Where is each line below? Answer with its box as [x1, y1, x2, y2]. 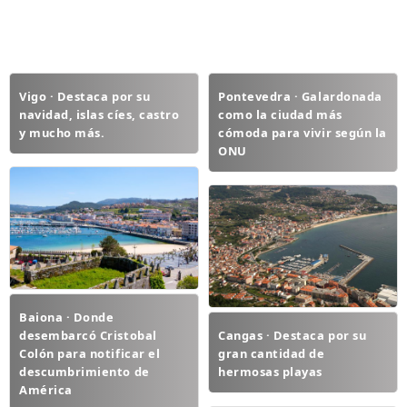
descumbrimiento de [19, 362, 150, 380]
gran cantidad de [218, 344, 325, 362]
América [19, 381, 73, 398]
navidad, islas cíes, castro [19, 105, 180, 123]
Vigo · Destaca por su [19, 87, 151, 104]
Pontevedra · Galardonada [218, 87, 382, 104]
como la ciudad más [218, 105, 342, 123]
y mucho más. [19, 124, 105, 141]
